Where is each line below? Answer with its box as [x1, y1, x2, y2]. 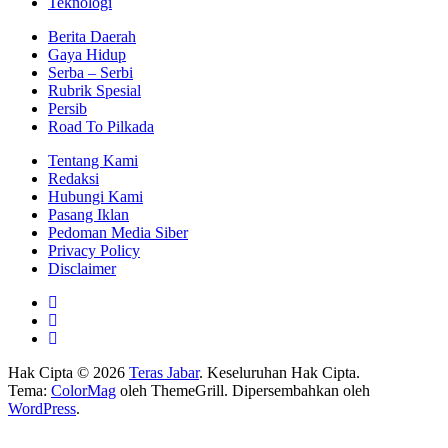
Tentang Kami [48, 151, 138, 169]
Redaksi [48, 169, 99, 187]
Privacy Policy [48, 241, 140, 259]
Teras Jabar [129, 363, 199, 381]
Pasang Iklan [48, 205, 129, 223]
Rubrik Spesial [48, 81, 141, 99]
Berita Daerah [48, 27, 136, 45]
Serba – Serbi [48, 63, 133, 81]
